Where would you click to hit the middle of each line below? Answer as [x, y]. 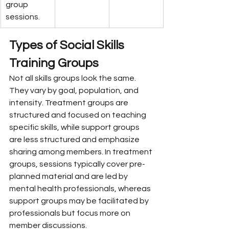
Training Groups [54, 63]
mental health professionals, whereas [81, 188]
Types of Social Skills [68, 45]
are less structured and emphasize [75, 139]
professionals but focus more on [71, 213]
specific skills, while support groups [75, 127]
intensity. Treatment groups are [70, 102]
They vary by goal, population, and [75, 90]
